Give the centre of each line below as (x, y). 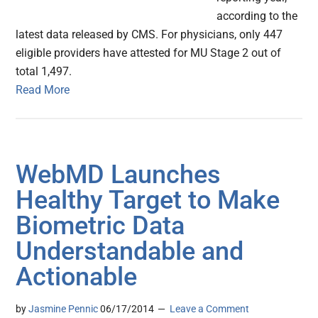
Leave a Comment (210, 309)
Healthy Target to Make (148, 201)
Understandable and (130, 252)
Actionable (77, 277)
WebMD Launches (119, 175)
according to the (257, 16)
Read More (43, 90)
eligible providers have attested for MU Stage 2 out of (149, 53)
